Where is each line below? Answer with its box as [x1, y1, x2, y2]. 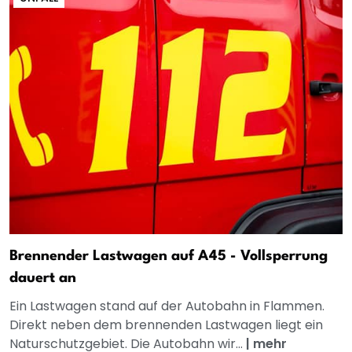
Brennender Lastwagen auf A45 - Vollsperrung [9, 249, 328, 264]
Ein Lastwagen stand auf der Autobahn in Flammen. [9, 297, 324, 316]
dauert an [9, 271, 76, 286]
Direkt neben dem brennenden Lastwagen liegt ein [9, 316, 323, 335]
